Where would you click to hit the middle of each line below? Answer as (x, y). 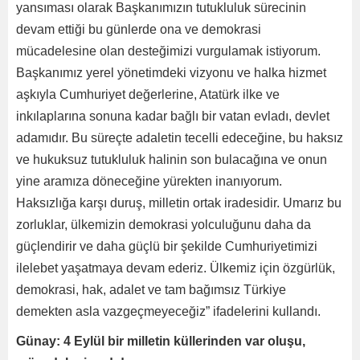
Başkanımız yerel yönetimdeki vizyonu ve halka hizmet (171, 72)
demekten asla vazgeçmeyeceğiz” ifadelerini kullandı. (168, 311)
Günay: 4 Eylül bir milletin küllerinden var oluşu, (161, 341)
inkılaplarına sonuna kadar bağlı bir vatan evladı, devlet (173, 116)
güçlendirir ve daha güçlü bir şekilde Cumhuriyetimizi (167, 246)
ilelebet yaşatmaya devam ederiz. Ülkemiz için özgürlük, (176, 268)
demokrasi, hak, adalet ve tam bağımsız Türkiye (151, 289)
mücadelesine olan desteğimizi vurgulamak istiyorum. (168, 51)
